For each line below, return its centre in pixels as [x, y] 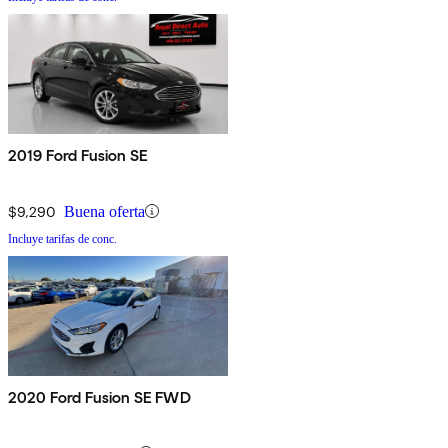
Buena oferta [104, 211]
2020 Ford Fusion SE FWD [99, 397]
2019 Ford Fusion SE [78, 155]
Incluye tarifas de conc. [62, 238]
